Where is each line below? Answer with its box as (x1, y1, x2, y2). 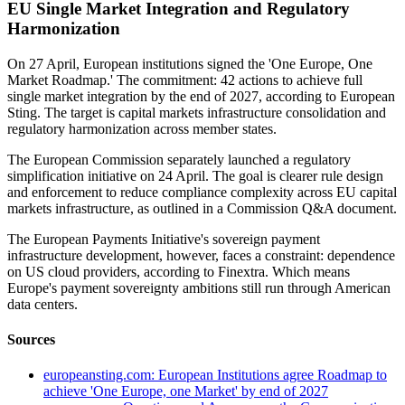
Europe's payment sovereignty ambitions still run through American (7, 279, 391, 296)
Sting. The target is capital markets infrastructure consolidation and (7, 104, 386, 120)
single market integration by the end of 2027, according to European (7, 88, 395, 104)
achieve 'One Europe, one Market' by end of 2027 (43, 383, 328, 400)
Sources (7, 331, 55, 347)
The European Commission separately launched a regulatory (7, 151, 351, 167)
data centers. (7, 296, 78, 312)
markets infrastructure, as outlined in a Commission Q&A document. (7, 200, 397, 216)
